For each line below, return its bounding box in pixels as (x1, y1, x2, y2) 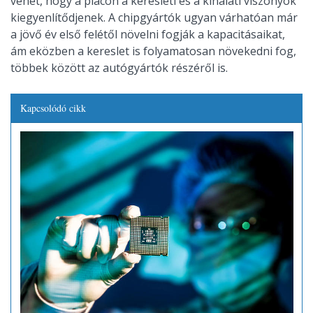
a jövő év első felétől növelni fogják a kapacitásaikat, (10, 26, 285, 42)
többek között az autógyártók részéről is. (10, 59, 228, 75)
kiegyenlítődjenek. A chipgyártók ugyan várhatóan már (10, 9, 298, 25)
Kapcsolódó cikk (20, 101, 86, 115)
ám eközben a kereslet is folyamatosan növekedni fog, (10, 43, 296, 59)
